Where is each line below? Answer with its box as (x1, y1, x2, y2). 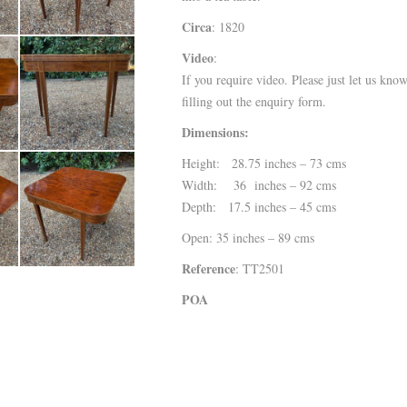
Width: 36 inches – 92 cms (181, 176, 336, 194)
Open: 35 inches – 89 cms (181, 229, 314, 246)
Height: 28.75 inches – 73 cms (181, 154, 346, 172)
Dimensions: (181, 123, 249, 142)
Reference (181, 259, 235, 278)
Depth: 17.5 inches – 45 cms (181, 198, 336, 215)
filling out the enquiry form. (181, 93, 326, 110)
